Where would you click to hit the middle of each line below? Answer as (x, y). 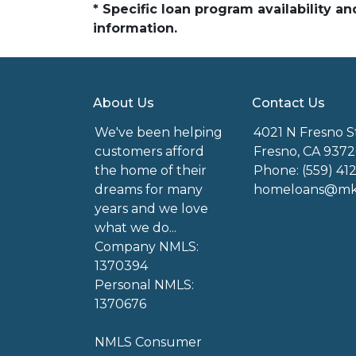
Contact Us (288, 103)
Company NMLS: (147, 247)
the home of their (151, 170)
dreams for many (149, 190)
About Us (124, 103)
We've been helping (159, 132)
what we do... (135, 228)
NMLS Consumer (148, 342)
